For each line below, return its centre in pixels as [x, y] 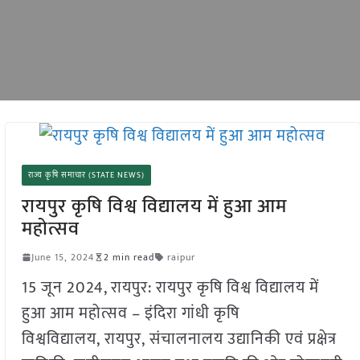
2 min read [129, 257]
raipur [181, 257]
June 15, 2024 [62, 257]
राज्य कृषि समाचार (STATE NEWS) [86, 175]
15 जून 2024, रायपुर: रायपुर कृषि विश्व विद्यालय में [170, 287]
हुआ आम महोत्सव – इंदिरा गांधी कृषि [130, 313]
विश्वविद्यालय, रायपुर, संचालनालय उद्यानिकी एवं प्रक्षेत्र [179, 339]
